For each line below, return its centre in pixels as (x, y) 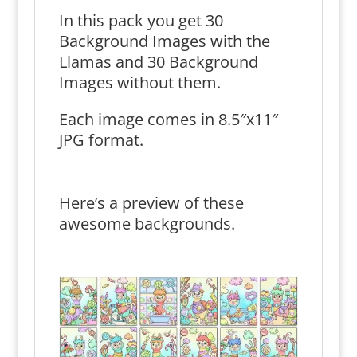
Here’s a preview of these (151, 203)
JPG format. (101, 140)
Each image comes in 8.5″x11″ (168, 119)
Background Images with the (164, 41)
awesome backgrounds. (147, 224)
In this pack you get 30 (141, 20)
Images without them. (139, 82)
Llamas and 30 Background (158, 62)
